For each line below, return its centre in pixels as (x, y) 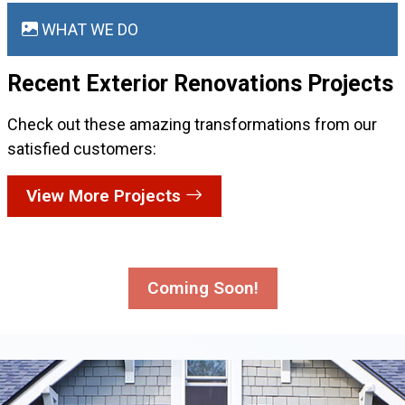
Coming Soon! (202, 287)
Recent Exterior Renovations (157, 83)
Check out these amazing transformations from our (192, 124)
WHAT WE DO (88, 29)
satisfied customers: (82, 148)
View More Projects (106, 195)
